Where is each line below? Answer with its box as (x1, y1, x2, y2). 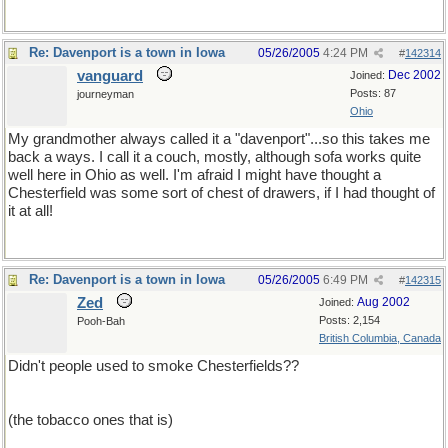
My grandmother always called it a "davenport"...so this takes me (8, 131, 430, 147)
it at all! (8, 203, 53, 219)
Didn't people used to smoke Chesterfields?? (8, 358, 299, 374)
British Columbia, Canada (319, 332, 441, 344)
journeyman (77, 88, 134, 100)
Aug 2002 (357, 295, 410, 309)
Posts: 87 (350, 87, 396, 99)
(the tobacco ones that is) (8, 412, 173, 428)
